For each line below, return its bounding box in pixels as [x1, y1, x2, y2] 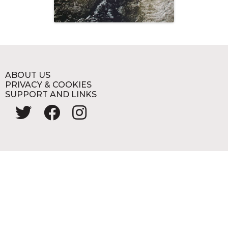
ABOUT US [5, 70, 50, 80]
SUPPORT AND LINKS [5, 90, 97, 100]
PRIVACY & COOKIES [5, 80, 92, 90]
